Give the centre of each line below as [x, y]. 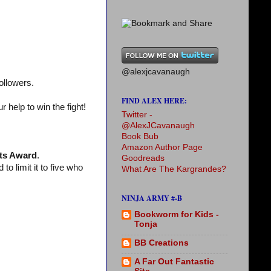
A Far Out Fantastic [174, 261]
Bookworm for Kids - [177, 215]
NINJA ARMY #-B [152, 198]
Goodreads [143, 158]
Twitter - [137, 115]
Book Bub [140, 136]
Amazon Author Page [162, 147]
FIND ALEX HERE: [154, 101]
